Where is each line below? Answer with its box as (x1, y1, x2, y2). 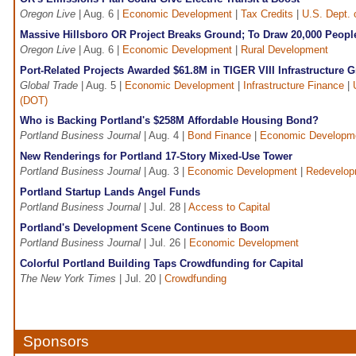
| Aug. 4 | (141, 130, 188, 142)
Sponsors (23, 333, 89, 350)
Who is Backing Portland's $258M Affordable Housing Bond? (20, 114, 319, 127)
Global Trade (20, 79, 78, 92)
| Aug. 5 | (78, 79, 125, 92)
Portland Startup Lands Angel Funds (20, 186, 200, 199)
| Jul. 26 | (141, 237, 189, 250)
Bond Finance (188, 130, 251, 142)
